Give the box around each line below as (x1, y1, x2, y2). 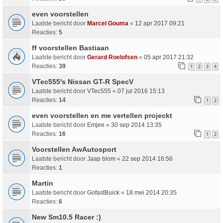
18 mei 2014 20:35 (126, 189, 177, 197)
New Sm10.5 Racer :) (32, 213, 101, 222)
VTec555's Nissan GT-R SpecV (32, 78, 133, 86)
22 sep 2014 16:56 (122, 155, 173, 163)
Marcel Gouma (87, 20, 128, 27)
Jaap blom (87, 155, 115, 163)
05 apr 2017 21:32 (144, 54, 194, 61)
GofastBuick (87, 189, 119, 197)
